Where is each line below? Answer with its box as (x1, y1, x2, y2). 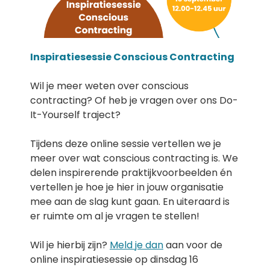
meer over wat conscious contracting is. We (30, 151, 238, 165)
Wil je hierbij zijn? (30, 238, 110, 252)
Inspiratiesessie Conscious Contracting (30, 50, 234, 64)
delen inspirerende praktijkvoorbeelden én (30, 166, 232, 180)
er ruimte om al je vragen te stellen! (30, 209, 199, 223)
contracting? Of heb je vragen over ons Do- (30, 93, 238, 107)
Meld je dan (110, 238, 163, 252)
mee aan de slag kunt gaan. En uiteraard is (30, 195, 230, 209)
